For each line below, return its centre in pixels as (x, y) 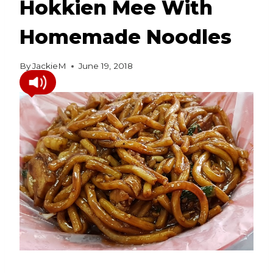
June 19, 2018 (106, 66)
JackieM (50, 66)
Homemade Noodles (126, 37)
